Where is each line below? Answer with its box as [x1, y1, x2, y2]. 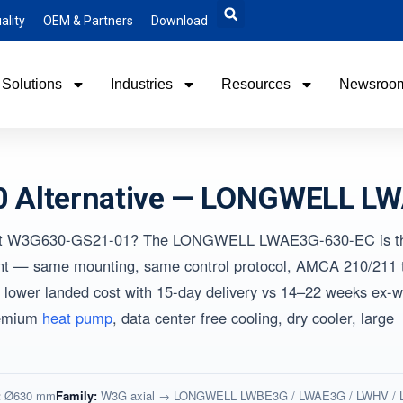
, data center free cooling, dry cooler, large [112, 307, 394, 328]
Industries [110, 76, 173, 92]
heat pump [42, 307, 112, 328]
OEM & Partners [43, 13, 133, 28]
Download [151, 13, 208, 28]
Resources [220, 76, 291, 92]
